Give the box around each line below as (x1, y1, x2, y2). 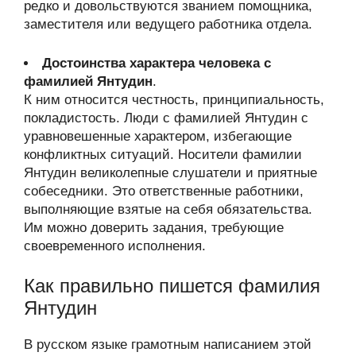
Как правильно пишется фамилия (24, 275, 320, 296)
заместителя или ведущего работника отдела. (24, 17, 312, 32)
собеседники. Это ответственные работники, (24, 183, 304, 199)
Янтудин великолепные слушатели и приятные (24, 164, 317, 180)
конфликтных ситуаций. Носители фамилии (24, 146, 302, 162)
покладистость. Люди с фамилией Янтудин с (24, 110, 308, 126)
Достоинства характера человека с (42, 55, 271, 71)
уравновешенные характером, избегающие (24, 128, 292, 144)
